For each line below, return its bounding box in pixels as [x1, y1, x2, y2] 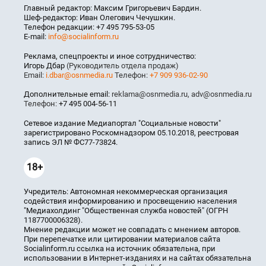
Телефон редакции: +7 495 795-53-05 [24, 23, 154, 32]
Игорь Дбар [24, 61, 66, 71]
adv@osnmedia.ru [191, 90, 252, 99]
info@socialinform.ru [48, 32, 119, 42]
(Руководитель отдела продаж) [66, 61, 179, 71]
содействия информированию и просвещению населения [24, 197, 237, 206]
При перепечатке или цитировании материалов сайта [24, 235, 220, 244]
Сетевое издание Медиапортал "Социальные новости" [24, 119, 221, 128]
